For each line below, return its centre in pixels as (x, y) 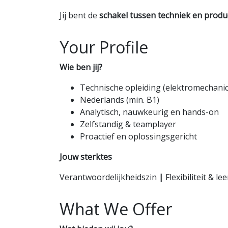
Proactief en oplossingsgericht (138, 136)
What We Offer (116, 209)
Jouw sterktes (86, 157)
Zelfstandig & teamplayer (128, 124)
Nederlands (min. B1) (120, 100)
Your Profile (104, 47)
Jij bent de (79, 15)
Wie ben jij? (81, 67)
